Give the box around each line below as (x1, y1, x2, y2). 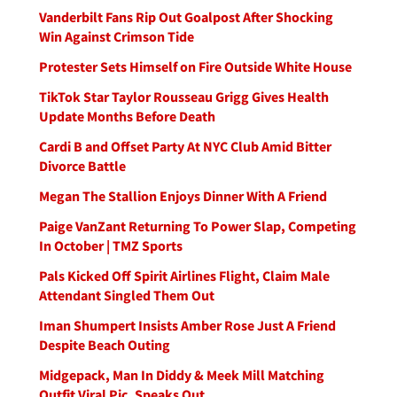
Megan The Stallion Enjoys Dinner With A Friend (39, 187, 327, 205)
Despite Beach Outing (39, 336, 170, 354)
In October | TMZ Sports (39, 237, 183, 254)
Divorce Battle (39, 157, 126, 175)
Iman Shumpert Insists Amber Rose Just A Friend (39, 316, 336, 334)
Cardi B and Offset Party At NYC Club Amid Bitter (39, 137, 331, 155)
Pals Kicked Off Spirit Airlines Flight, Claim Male (39, 267, 330, 284)
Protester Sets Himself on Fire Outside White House (39, 58, 352, 75)
